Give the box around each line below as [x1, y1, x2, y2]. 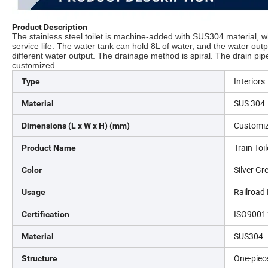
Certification [22, 209, 69, 219]
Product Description [12, 22, 87, 32]
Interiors [234, 75, 265, 87]
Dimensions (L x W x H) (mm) [22, 120, 130, 130]
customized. [12, 60, 57, 70]
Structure [22, 253, 57, 263]
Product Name [22, 142, 76, 153]
